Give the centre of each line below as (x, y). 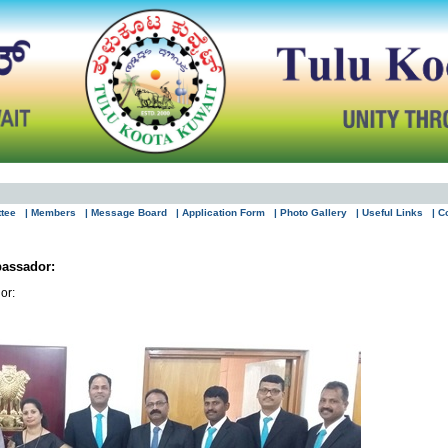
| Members (50, 212)
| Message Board (126, 212)
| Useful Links (389, 212)
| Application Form (220, 212)
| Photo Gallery (310, 212)
